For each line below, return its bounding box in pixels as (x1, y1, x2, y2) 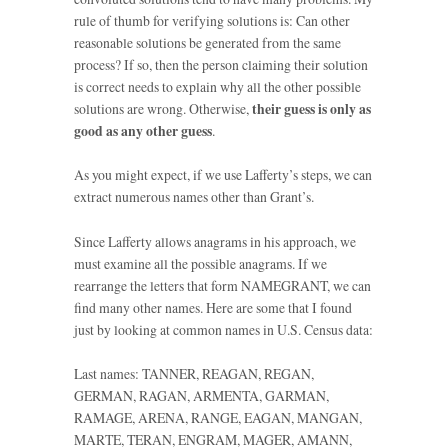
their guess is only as (252, 98, 371, 119)
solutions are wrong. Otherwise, (74, 98, 252, 118)
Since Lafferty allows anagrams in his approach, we (74, 231, 356, 251)
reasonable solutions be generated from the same (74, 32, 341, 52)
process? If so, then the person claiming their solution (74, 54, 368, 74)
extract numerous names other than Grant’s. (74, 187, 314, 207)
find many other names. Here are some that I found (74, 297, 352, 317)
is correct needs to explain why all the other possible (74, 76, 361, 96)
